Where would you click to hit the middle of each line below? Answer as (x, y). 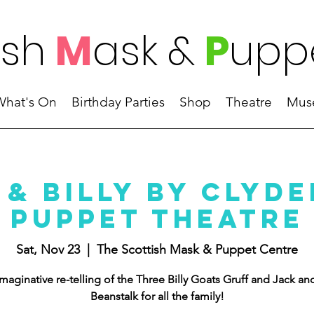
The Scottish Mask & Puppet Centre (197, 249)
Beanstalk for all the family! (157, 296)
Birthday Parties (118, 102)
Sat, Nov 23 (48, 249)
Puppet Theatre (157, 219)
